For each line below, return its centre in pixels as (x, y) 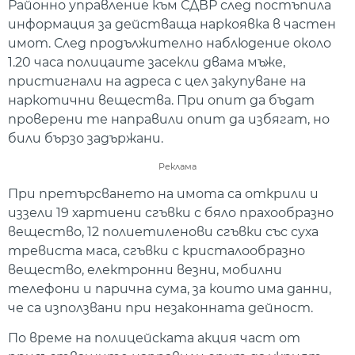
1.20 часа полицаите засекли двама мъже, (147, 62)
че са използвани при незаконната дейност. (160, 307)
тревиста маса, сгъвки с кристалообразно (157, 250)
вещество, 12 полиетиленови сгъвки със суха (163, 231)
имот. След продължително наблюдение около (170, 43)
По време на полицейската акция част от (154, 338)
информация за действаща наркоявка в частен (172, 24)
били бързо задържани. (86, 138)
